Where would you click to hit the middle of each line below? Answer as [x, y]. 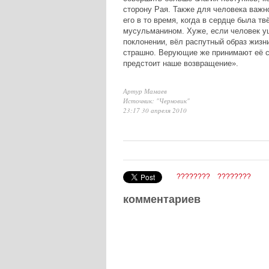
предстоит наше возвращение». [180, 63]
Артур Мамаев [145, 91]
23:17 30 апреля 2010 [155, 110]
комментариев [162, 199]
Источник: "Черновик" [156, 100]
